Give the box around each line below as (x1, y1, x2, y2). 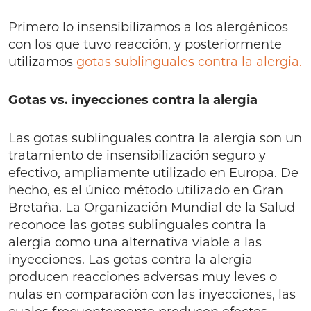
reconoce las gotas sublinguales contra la (8, 217, 267, 233)
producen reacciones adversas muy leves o (8, 269, 277, 285)
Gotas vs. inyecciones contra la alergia (8, 92, 258, 108)
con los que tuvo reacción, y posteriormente (8, 37, 282, 52)
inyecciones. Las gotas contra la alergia (8, 252, 253, 267)
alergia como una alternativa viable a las (8, 235, 262, 250)
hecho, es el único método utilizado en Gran (8, 183, 283, 198)
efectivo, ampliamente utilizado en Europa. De (8, 165, 299, 180)
